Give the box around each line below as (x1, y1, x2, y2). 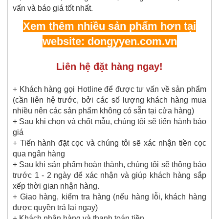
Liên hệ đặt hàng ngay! (56, 61, 163, 72)
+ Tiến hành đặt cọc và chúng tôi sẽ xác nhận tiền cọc (13, 138, 206, 147)
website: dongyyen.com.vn (42, 35, 177, 47)
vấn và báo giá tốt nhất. (13, 3, 93, 12)
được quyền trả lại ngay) (13, 203, 98, 212)
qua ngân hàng (13, 149, 65, 158)
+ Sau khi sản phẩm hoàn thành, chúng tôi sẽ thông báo (13, 160, 206, 169)
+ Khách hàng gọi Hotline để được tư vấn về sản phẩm (13, 85, 206, 93)
